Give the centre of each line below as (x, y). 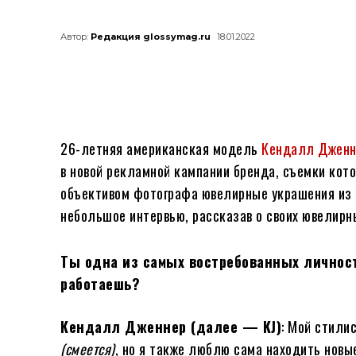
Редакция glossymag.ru (151, 37)
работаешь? (100, 283)
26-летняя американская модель (161, 148)
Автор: (74, 37)
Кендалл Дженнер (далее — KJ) (171, 326)
